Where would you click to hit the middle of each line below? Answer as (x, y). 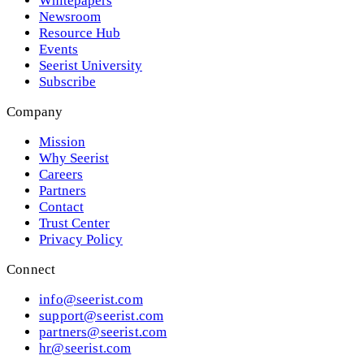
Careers (61, 174)
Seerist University (91, 65)
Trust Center (74, 223)
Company (35, 111)
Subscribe (67, 81)
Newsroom (70, 16)
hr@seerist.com (85, 348)
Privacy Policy (81, 239)
